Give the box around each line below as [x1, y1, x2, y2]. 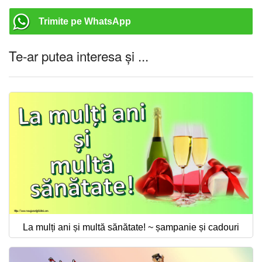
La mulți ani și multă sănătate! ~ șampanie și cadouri [23, 222, 239, 232]
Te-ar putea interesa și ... [9, 46, 149, 65]
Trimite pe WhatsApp [39, 16, 131, 26]
